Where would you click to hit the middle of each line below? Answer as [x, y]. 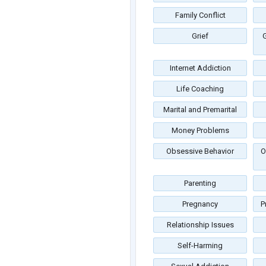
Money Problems [200, 131]
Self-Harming [200, 246]
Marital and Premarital [200, 110]
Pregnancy [200, 204]
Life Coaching [200, 89]
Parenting [200, 183]
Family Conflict [200, 15]
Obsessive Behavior [200, 151]
